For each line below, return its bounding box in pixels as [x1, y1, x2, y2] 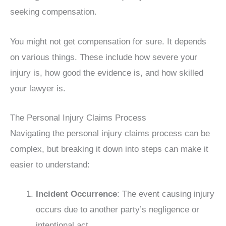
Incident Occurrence [36, 189, 117, 199]
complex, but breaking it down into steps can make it [10, 144, 208, 154]
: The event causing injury [117, 189, 214, 199]
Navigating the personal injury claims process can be [10, 128, 210, 138]
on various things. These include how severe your [10, 52, 197, 62]
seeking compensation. [10, 7, 97, 17]
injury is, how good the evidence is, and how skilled [10, 68, 203, 78]
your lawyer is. [10, 83, 66, 93]
